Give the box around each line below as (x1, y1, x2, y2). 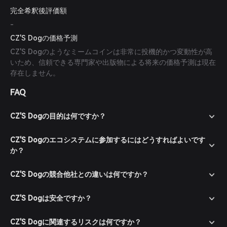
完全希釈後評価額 (10, 7, 67, 15)
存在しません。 (10, 69, 60, 77)
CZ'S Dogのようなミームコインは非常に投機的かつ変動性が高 (10, 48, 212, 56)
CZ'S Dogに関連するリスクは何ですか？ (10, 218, 141, 226)
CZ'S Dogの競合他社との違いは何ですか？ (10, 170, 148, 178)
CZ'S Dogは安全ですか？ (10, 194, 92, 202)
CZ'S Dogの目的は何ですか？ (10, 112, 106, 120)
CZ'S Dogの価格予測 (10, 34, 78, 42)
